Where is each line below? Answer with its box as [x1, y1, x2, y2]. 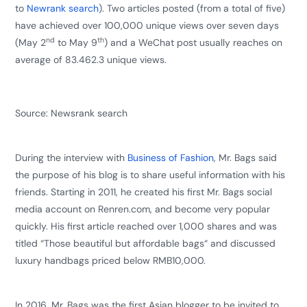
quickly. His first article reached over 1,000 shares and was [15, 220, 278, 232]
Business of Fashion [127, 151, 214, 164]
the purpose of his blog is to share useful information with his [15, 169, 286, 181]
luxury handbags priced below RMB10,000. [15, 254, 206, 267]
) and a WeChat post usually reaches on [104, 36, 283, 49]
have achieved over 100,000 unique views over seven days [15, 19, 280, 32]
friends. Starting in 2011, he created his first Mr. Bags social [15, 186, 273, 198]
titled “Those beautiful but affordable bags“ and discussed [15, 237, 276, 249]
